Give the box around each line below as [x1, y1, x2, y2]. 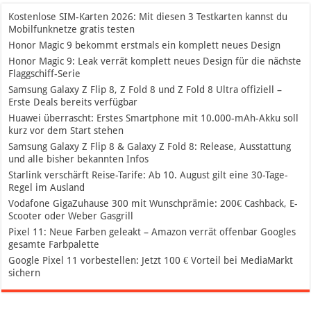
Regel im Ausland [8, 182, 85, 194]
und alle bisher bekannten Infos [8, 153, 149, 165]
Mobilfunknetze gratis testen [8, 24, 135, 35]
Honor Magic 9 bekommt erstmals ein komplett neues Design [8, 40, 281, 51]
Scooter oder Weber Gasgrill [8, 210, 134, 222]
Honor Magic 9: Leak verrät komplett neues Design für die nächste [8, 56, 302, 67]
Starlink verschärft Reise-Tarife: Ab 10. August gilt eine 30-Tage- [8, 169, 289, 181]
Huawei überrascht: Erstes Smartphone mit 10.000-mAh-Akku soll [8, 112, 299, 124]
